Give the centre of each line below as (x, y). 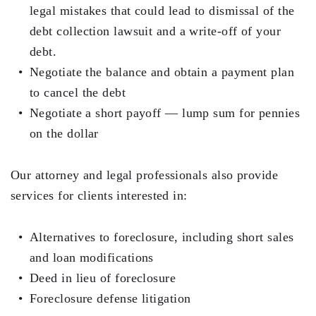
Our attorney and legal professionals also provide (145, 175)
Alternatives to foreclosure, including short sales (162, 237)
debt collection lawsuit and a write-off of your (156, 31)
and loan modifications (92, 258)
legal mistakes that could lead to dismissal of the (162, 11)
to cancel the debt (78, 93)
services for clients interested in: (99, 196)
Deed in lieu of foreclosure (103, 278)
